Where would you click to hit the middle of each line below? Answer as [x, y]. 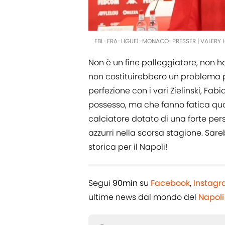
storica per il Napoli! [128, 147]
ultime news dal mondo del [143, 197]
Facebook [170, 183]
